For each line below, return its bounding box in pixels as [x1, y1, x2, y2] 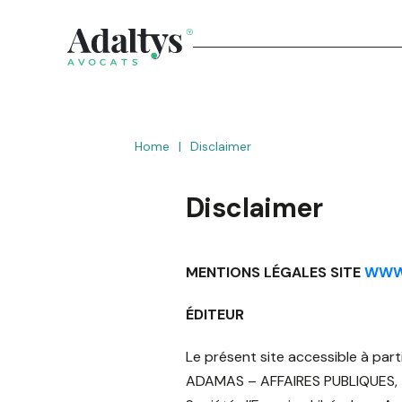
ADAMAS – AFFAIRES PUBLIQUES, [186, 371, 398, 390]
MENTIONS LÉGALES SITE [186, 263, 364, 282]
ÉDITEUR [186, 305, 244, 324]
